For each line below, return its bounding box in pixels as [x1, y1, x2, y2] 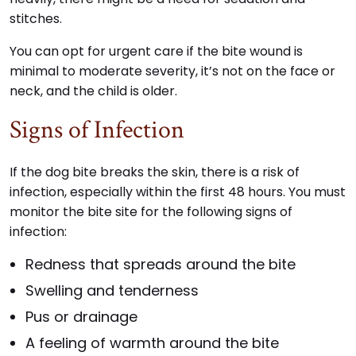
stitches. [10, 10, 62, 29]
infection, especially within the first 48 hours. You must [10, 183, 346, 202]
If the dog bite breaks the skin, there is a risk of [10, 163, 300, 182]
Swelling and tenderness [25, 281, 199, 301]
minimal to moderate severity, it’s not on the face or [10, 62, 335, 81]
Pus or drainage [25, 307, 137, 327]
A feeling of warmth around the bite [25, 333, 279, 354]
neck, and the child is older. [10, 82, 177, 101]
